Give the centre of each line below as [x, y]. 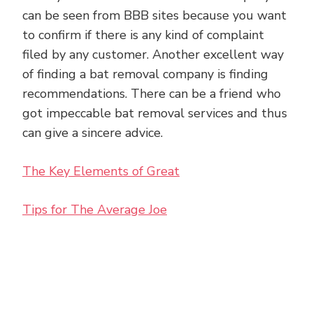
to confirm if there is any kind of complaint [143, 35]
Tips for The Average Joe [95, 210]
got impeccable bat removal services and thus [155, 113]
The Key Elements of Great [101, 171]
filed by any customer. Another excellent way [153, 54]
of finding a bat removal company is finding [145, 74]
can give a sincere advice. [93, 133]
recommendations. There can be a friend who [152, 94]
